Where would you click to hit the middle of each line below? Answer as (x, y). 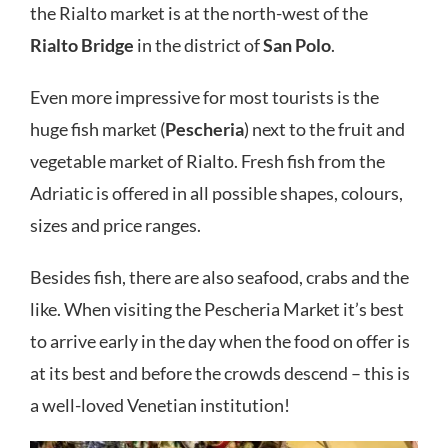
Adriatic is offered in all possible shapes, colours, (216, 192)
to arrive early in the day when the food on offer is (220, 340)
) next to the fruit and (324, 128)
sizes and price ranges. (115, 224)
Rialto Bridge (82, 44)
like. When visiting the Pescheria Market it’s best (217, 308)
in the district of (198, 44)
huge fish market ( (97, 128)
